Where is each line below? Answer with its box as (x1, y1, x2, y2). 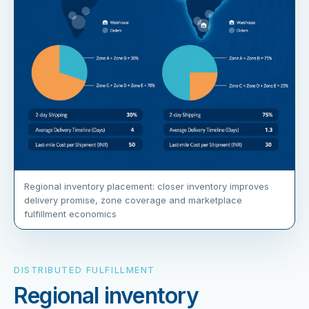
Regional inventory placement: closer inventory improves (24, 181, 269, 192)
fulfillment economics (24, 208, 117, 220)
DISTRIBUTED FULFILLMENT (14, 264, 155, 276)
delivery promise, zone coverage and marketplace (24, 195, 242, 206)
